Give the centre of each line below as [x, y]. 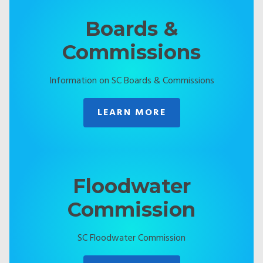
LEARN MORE [131, 113]
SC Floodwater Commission [131, 238]
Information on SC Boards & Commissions [131, 81]
